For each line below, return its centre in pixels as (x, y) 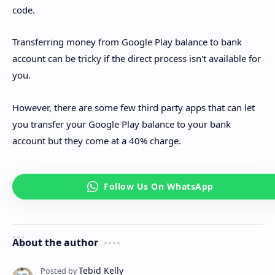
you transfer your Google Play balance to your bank (122, 124)
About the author (55, 242)
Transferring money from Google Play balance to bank (127, 42)
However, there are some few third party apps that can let (134, 107)
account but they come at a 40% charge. (97, 140)
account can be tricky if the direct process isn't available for (137, 59)
